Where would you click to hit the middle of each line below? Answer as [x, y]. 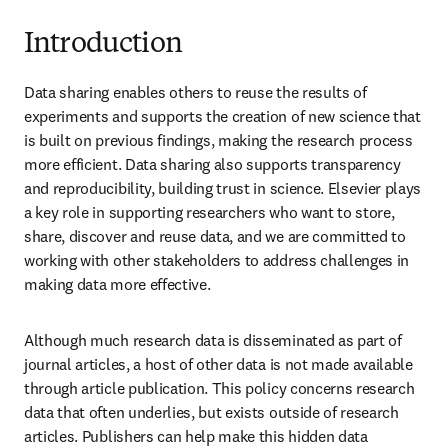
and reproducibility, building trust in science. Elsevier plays [223, 188]
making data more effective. [117, 284]
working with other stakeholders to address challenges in [217, 260]
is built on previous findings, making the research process [218, 140]
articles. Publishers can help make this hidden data [196, 436]
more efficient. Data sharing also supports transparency [212, 164]
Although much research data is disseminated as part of [213, 340]
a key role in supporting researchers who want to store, [209, 212]
